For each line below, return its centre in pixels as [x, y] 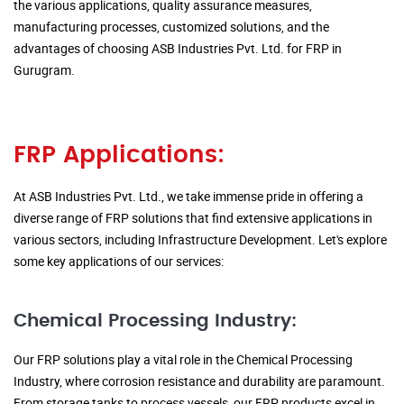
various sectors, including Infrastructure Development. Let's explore [200, 240]
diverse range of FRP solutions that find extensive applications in [193, 218]
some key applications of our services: [119, 262]
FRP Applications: [119, 156]
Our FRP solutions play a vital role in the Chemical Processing [183, 360]
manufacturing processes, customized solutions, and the [171, 27]
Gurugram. [44, 70]
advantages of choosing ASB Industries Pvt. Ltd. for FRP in [178, 49]
